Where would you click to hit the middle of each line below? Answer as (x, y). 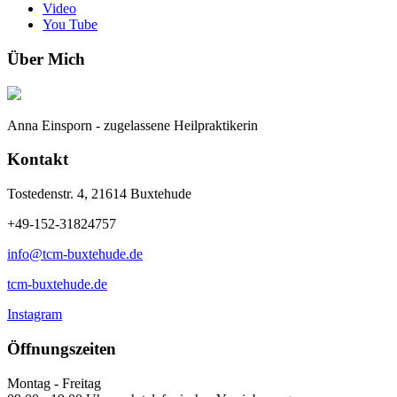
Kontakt (38, 160)
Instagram (35, 315)
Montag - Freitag (54, 383)
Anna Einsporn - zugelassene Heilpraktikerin (132, 125)
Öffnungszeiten (62, 348)
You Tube (70, 25)
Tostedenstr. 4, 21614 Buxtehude (99, 194)
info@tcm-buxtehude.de (75, 254)
